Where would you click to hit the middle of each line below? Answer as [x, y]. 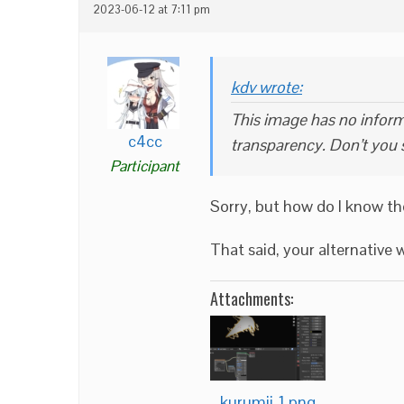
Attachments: [252, 298]
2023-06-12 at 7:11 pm [151, 9]
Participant [145, 165]
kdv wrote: [266, 87]
